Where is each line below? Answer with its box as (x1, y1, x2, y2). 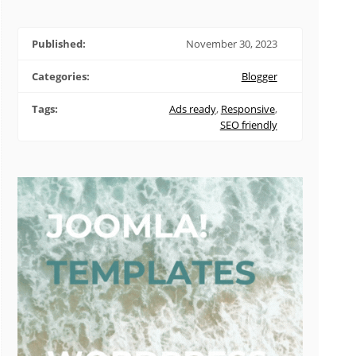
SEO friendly (219, 117, 277, 132)
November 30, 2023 (185, 36, 277, 51)
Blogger (241, 68, 277, 83)
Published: (32, 36, 86, 51)
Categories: (32, 68, 90, 83)
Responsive (220, 101, 275, 116)
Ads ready (168, 101, 216, 116)
